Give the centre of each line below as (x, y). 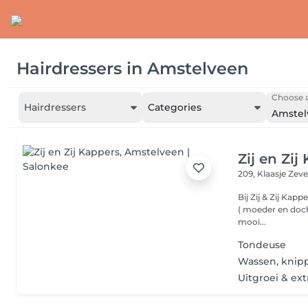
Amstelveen (198, 68)
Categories (175, 107)
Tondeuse (262, 245)
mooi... (252, 222)
